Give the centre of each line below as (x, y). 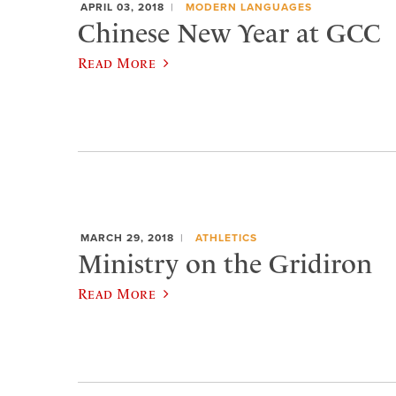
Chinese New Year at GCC (229, 33)
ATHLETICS (226, 238)
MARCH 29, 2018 (127, 238)
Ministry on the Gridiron (225, 264)
